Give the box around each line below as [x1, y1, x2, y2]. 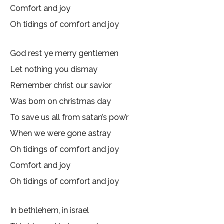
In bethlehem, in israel [10, 205, 89, 215]
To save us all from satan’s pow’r [10, 112, 128, 122]
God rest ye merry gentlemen [10, 48, 118, 58]
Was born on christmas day [10, 96, 111, 106]
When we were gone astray [10, 128, 111, 138]
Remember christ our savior [10, 80, 111, 90]
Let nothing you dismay [10, 64, 97, 74]
